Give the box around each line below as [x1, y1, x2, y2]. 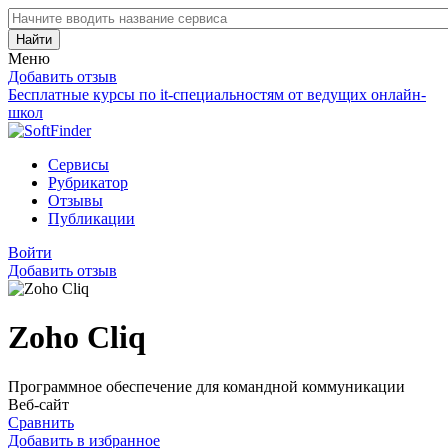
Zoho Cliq [8, 319, 146, 356]
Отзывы [48, 192, 103, 209]
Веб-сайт [8, 395, 69, 413]
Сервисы [48, 156, 109, 173]
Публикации [48, 210, 135, 227]
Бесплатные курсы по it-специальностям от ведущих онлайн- [8, 86, 426, 103]
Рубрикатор [48, 174, 128, 191]
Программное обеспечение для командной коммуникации [8, 377, 405, 395]
